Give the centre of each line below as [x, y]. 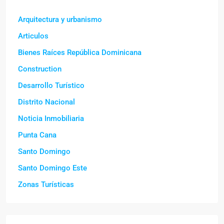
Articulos [33, 36]
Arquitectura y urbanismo [60, 20]
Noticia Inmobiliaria [51, 119]
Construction [40, 69]
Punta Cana [37, 135]
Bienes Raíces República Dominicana [80, 53]
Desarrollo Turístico [51, 86]
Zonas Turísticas [46, 185]
